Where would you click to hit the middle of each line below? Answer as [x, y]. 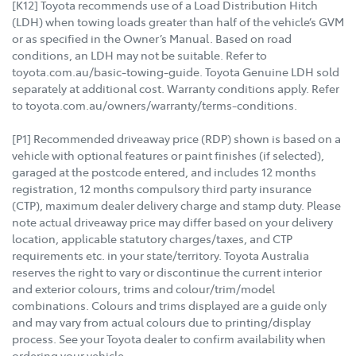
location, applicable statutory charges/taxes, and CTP [152, 239]
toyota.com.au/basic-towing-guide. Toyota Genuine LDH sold [176, 72]
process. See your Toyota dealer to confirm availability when [169, 339]
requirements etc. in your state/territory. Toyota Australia [161, 255]
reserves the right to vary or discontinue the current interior [167, 272]
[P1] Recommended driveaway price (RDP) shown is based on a [176, 139]
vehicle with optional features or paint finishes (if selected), [168, 155]
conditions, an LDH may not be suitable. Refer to [139, 55]
